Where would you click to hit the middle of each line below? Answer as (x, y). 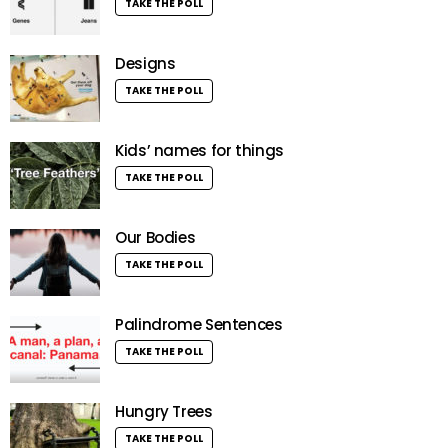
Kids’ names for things (199, 151)
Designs (145, 64)
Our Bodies (155, 238)
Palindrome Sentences (199, 325)
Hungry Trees (164, 412)
